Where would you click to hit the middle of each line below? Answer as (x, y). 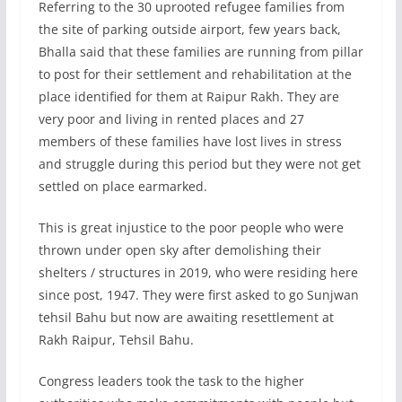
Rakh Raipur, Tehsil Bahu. (116, 339)
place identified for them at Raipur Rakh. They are (188, 96)
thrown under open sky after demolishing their (179, 249)
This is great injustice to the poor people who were (191, 227)
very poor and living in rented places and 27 (171, 118)
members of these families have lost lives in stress (190, 141)
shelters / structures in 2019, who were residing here (198, 272)
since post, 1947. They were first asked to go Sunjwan (198, 294)
